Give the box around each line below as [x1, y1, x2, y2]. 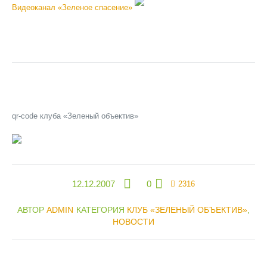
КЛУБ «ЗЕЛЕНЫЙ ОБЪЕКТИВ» [127, 205, 247, 215]
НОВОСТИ [113, 217, 154, 226]
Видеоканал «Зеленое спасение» [12, 3, 135, 13]
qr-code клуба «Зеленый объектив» [12, 111, 138, 120]
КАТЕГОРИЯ [76, 205, 127, 215]
